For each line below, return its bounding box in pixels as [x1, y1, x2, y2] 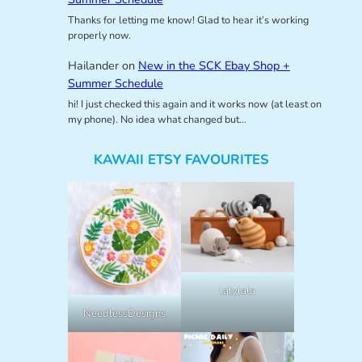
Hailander [67, 57, 119, 74]
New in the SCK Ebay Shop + [137, 57, 290, 74]
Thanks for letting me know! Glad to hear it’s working [67, 12, 309, 27]
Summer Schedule [67, 75, 163, 92]
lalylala [220, 284, 256, 299]
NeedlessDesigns [82, 306, 166, 322]
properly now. [67, 27, 131, 42]
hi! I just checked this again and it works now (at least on [67, 96, 322, 111]
